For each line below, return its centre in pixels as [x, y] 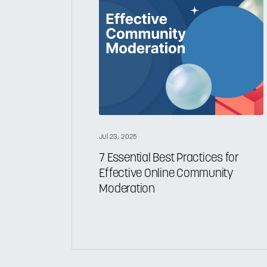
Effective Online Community [166, 174]
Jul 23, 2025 [118, 137]
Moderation [127, 189]
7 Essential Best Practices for [169, 158]
